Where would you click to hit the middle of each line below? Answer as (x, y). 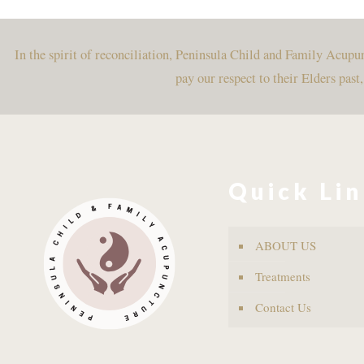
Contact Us (283, 307)
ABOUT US (285, 245)
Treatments (282, 276)
